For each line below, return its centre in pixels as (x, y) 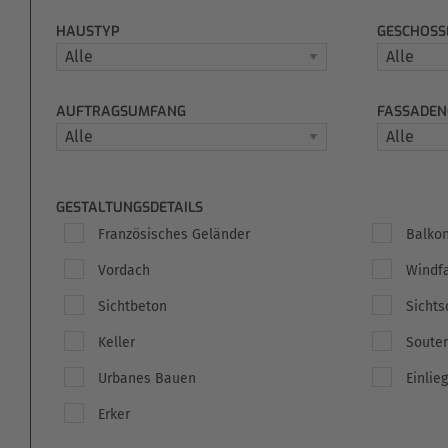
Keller (116, 342)
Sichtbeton (132, 306)
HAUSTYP (88, 31)
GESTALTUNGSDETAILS (129, 207)
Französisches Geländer (174, 234)
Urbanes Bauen (147, 378)
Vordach (124, 270)
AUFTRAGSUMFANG (121, 111)
